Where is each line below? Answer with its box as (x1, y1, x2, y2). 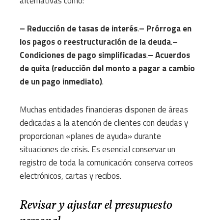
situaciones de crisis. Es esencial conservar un (20, 143, 175, 156)
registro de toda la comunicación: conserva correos (20, 156, 193, 169)
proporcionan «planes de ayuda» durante (20, 130, 161, 143)
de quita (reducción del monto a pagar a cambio (20, 62, 195, 75)
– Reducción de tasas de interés (20, 22, 137, 35)
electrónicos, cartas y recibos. (20, 169, 121, 183)
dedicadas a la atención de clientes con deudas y (20, 116, 188, 130)
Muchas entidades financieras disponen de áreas (20, 103, 188, 116)
